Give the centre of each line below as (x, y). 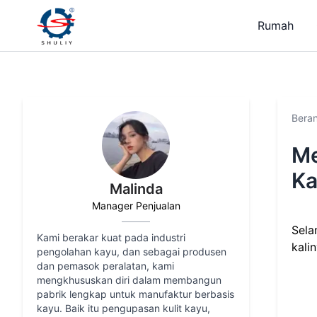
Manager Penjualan (136, 206)
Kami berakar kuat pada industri (111, 237)
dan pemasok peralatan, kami (105, 266)
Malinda (136, 189)
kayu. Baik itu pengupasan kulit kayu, (123, 308)
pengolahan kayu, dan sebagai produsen (132, 252)
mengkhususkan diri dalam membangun (129, 280)
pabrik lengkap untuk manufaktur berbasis (136, 294)
